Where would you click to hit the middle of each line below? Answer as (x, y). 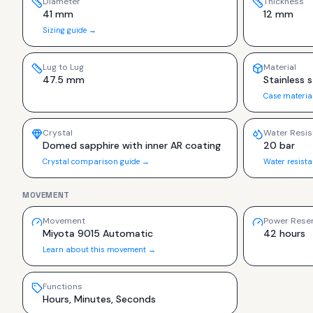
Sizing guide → (70, 30)
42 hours (284, 233)
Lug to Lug (63, 67)
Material (280, 67)
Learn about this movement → (99, 249)
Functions (63, 286)
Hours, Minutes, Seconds (99, 299)
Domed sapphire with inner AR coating (132, 145)
